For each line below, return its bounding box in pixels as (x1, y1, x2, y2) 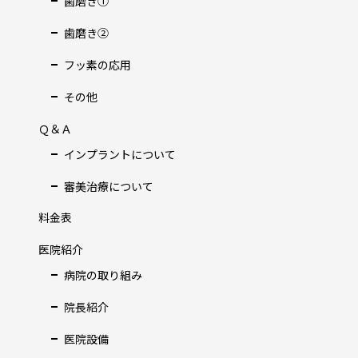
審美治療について (64, 177, 153, 194)
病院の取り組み (64, 266, 142, 283)
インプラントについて (64, 145, 176, 162)
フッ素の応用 (64, 56, 131, 73)
